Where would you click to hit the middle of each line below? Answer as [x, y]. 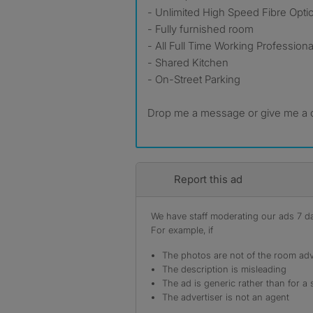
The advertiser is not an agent [226, 297]
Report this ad [208, 179]
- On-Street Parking [194, 79]
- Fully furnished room [201, 29]
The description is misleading [224, 269]
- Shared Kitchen [188, 62]
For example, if [182, 230]
